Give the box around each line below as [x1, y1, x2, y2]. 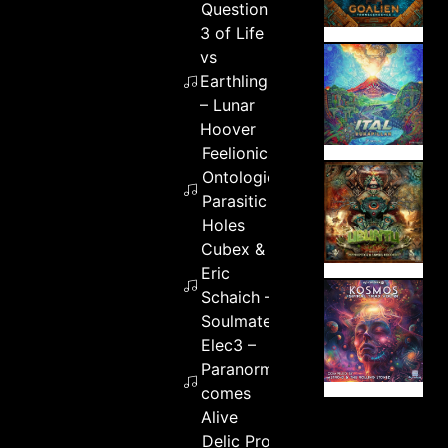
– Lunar [200, 94, 256, 115]
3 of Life [200, 22, 265, 43]
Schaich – [200, 286, 273, 307]
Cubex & [200, 238, 265, 259]
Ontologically [201, 166, 302, 187]
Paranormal [201, 358, 288, 379]
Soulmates [200, 310, 280, 331]
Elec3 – [201, 334, 257, 355]
